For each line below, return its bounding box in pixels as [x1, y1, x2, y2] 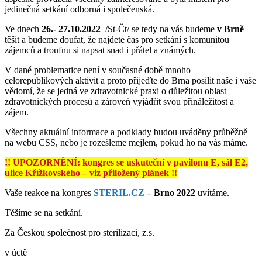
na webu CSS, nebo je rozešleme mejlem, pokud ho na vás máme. [5, 137, 248, 147]
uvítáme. [195, 187, 229, 198]
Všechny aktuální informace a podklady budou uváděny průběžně [5, 126, 247, 137]
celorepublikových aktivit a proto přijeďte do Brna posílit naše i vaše [5, 75, 256, 85]
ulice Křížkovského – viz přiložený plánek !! [5, 167, 177, 178]
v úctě [5, 247, 27, 257]
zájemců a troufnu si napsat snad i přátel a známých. [5, 44, 196, 55]
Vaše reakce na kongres [5, 187, 94, 198]
